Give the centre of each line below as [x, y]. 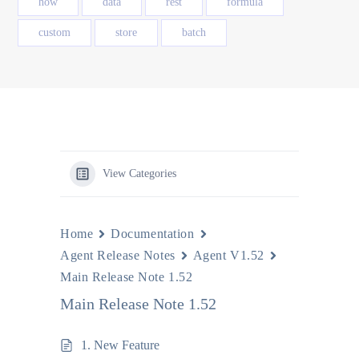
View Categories [139, 173]
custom [54, 32]
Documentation [153, 234]
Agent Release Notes [118, 255]
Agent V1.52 [228, 255]
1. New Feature [120, 345]
